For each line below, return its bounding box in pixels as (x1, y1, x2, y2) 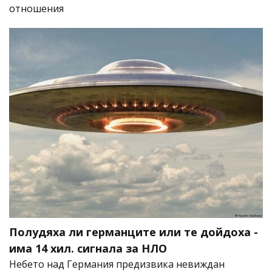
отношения (9, 1, 64, 15)
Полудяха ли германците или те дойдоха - (9, 224, 258, 239)
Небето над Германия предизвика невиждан (9, 257, 225, 271)
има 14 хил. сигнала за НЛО (9, 240, 167, 256)
